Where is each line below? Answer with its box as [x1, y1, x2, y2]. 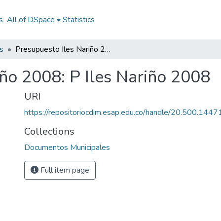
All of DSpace [6, 14, 55, 25]
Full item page [38, 165, 89, 176]
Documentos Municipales [24, 142, 110, 153]
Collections [24, 125, 74, 138]
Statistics [62, 14, 95, 25]
